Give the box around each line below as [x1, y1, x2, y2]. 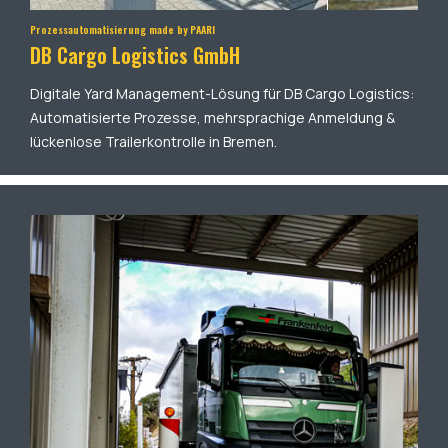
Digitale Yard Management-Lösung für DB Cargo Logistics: [30, 83, 414, 103]
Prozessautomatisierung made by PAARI [30, 21, 215, 37]
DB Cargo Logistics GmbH [30, 39, 240, 70]
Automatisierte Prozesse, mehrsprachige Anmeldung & [30, 107, 395, 127]
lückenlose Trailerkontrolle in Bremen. [30, 131, 277, 151]
